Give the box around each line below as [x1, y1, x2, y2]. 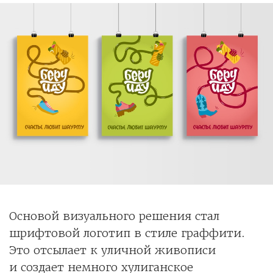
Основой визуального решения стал [9, 209, 219, 224]
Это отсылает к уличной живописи [9, 243, 216, 258]
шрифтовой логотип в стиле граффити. [9, 226, 245, 241]
